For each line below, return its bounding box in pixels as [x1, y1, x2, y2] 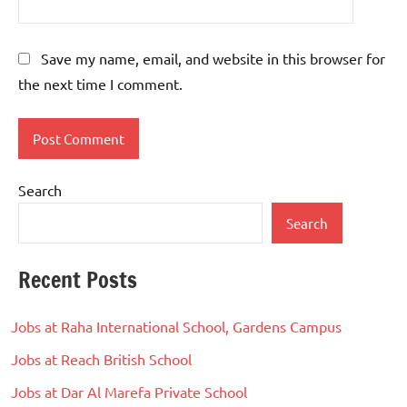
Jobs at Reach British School [11, 350, 192, 369]
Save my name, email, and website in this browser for [41, 49, 385, 68]
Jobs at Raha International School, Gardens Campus [11, 317, 342, 336]
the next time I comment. [18, 74, 183, 94]
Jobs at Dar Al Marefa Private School [11, 382, 247, 402]
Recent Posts [18, 264, 137, 296]
